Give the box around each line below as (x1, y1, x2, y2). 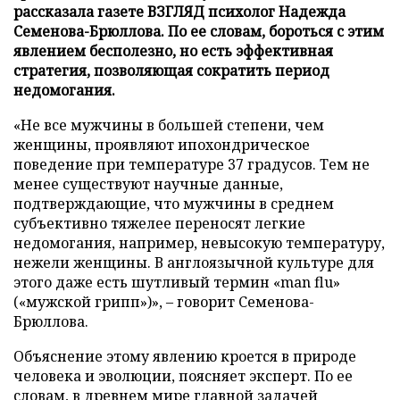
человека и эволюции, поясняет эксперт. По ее (13, 365, 353, 386)
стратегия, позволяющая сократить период (13, 60, 329, 80)
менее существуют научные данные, (13, 173, 283, 194)
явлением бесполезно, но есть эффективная (13, 40, 333, 61)
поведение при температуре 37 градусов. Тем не (13, 154, 370, 174)
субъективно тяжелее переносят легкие (13, 212, 305, 233)
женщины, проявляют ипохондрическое (13, 134, 310, 154)
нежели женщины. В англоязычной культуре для (13, 252, 374, 272)
